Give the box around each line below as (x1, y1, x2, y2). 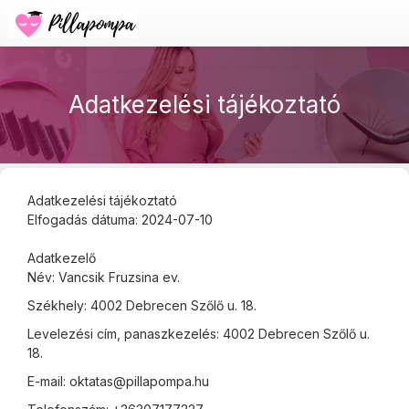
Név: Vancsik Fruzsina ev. (27, 269, 184, 285)
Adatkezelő (27, 250, 96, 266)
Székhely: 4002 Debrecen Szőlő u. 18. (27, 298, 257, 313)
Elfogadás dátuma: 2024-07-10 (27, 212, 213, 227)
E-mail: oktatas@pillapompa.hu (27, 373, 209, 389)
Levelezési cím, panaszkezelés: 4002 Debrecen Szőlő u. (27, 326, 370, 341)
